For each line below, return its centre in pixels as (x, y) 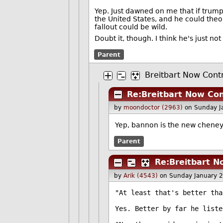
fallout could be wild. (131, 27)
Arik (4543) (140, 175)
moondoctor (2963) (153, 108)
